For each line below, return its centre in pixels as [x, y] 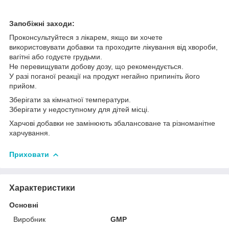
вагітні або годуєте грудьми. [56, 56]
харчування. [30, 133]
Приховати [29, 154]
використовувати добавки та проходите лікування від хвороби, [113, 47]
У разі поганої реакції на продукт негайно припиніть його [105, 76]
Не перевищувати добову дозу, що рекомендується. [96, 66]
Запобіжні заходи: [42, 23]
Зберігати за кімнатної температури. [70, 99]
